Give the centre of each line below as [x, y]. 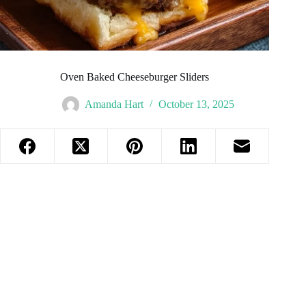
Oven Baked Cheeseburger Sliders [135, 77]
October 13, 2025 [197, 105]
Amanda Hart [114, 105]
